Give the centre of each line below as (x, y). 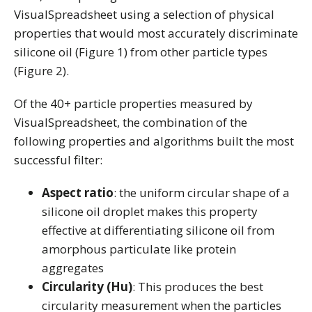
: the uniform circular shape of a (202, 193)
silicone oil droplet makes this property (150, 211)
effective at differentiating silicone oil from (158, 230)
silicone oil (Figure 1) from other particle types (141, 52)
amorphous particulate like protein (139, 249)
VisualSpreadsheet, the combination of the (131, 122)
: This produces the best (198, 287)
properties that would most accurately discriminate (156, 33)
